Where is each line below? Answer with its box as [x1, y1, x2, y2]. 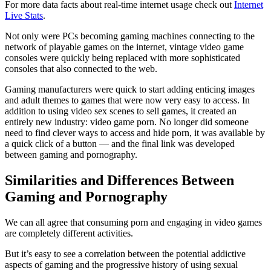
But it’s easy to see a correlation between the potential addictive [5, 249, 246, 260]
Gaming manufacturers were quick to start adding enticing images [5, 84, 255, 95]
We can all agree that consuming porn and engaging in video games [5, 217, 262, 228]
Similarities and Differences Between [5, 172, 234, 189]
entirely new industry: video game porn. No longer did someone [5, 117, 249, 128]
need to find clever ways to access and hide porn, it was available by [5, 128, 265, 139]
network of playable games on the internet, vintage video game [5, 42, 244, 53]
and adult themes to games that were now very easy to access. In [5, 95, 250, 106]
